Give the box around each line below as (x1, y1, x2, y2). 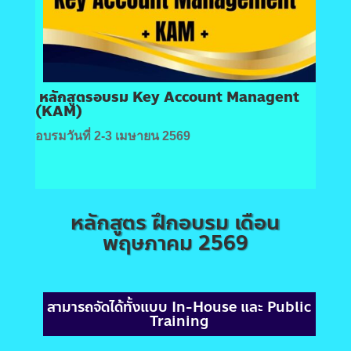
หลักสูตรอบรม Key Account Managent (38, 86, 299, 109)
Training (150, 310, 209, 333)
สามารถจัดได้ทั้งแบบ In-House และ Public (47, 296, 312, 319)
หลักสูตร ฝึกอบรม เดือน (71, 207, 280, 239)
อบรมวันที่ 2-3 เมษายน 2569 (34, 129, 190, 143)
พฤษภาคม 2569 (102, 227, 248, 259)
